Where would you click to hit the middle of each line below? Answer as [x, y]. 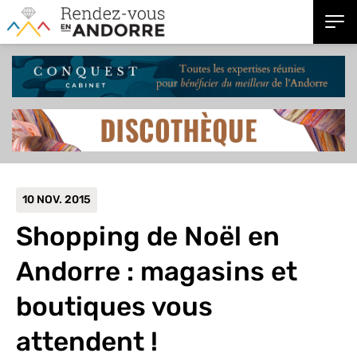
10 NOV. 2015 [57, 199]
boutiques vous [114, 306]
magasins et [216, 271]
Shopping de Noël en [148, 236]
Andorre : [75, 271]
